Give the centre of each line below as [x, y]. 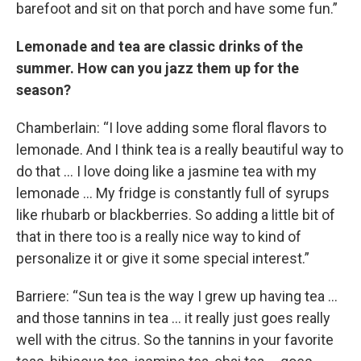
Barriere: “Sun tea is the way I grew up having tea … [177, 296]
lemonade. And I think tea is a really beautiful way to [180, 149]
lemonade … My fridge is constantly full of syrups [173, 193]
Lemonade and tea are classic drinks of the [160, 46]
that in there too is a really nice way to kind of [159, 237]
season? [45, 90]
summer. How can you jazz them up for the [158, 68]
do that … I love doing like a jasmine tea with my [166, 171]
